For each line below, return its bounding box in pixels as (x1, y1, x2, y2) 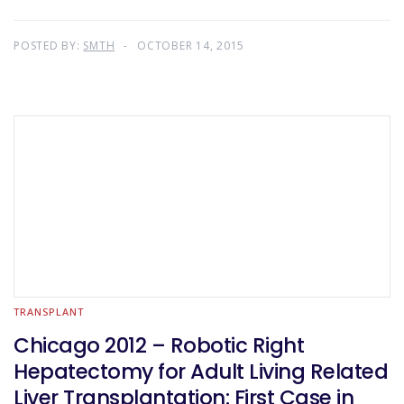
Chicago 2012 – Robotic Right (14, 331, 304, 360)
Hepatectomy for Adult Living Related (14, 357, 388, 386)
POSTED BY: (14, 38, 84, 53)
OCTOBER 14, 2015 (137, 38, 244, 53)
